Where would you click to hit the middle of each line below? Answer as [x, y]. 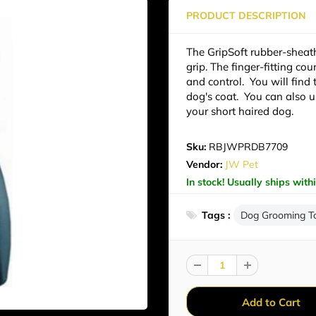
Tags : [216, 215]
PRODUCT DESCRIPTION [246, 16]
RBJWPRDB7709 [248, 147]
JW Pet [242, 164]
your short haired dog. [240, 111]
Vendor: [206, 164]
